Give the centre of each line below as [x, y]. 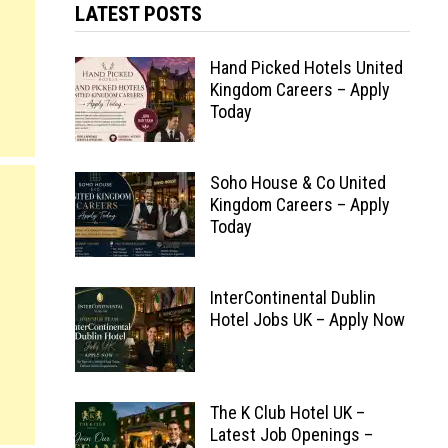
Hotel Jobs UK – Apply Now [307, 319]
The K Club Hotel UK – [287, 412]
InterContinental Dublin [292, 297]
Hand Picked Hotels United [306, 67]
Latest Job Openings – [291, 434]
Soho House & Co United [297, 182]
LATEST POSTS [138, 14]
